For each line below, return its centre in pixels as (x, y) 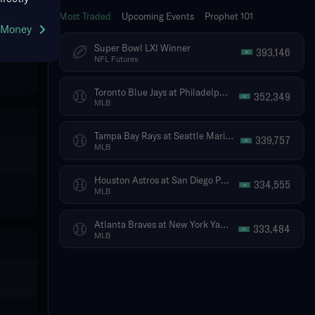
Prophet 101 (229, 17)
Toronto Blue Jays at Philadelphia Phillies (224, 91)
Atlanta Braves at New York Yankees (224, 224)
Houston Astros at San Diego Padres (225, 180)
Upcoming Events (158, 17)
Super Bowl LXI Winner (142, 47)
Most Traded (85, 17)
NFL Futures (116, 58)
